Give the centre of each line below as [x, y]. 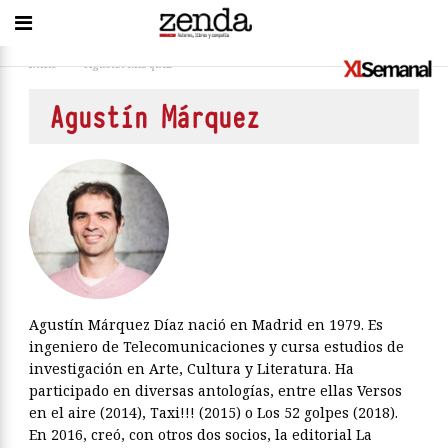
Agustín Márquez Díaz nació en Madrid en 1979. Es [206, 324]
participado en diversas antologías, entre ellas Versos [215, 390]
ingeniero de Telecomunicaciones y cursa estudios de [216, 346]
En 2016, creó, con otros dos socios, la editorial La [200, 434]
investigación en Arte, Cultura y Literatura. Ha [191, 368]
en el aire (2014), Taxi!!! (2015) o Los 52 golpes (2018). [213, 412]
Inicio [43, 63]
